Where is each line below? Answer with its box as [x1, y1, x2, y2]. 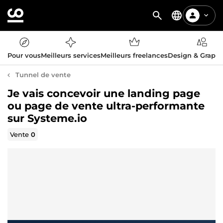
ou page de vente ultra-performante [7, 100, 205, 112]
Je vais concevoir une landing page [7, 87, 200, 100]
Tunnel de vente [15, 71, 71, 79]
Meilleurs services [41, 51, 101, 59]
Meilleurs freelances [101, 51, 168, 59]
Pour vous [7, 51, 41, 59]
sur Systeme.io [7, 112, 87, 124]
